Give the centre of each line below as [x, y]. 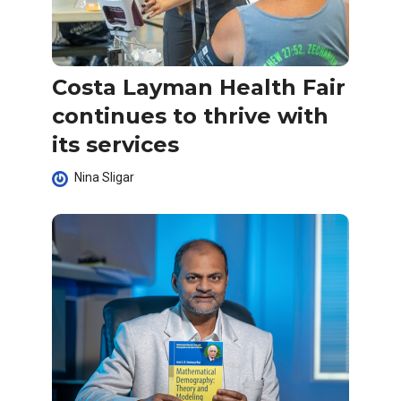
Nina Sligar [104, 177]
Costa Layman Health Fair [199, 87]
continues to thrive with [190, 115]
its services [115, 144]
